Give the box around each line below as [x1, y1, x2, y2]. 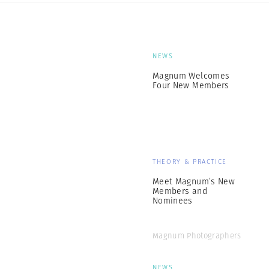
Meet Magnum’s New [153, 175, 235, 187]
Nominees [153, 195, 193, 207]
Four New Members [153, 79, 229, 91]
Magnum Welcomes [153, 70, 230, 82]
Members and [153, 185, 207, 197]
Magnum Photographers [153, 230, 241, 241]
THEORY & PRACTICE [153, 157, 228, 166]
